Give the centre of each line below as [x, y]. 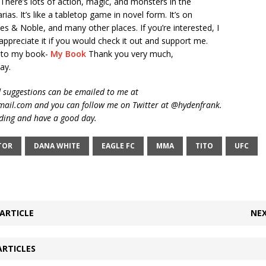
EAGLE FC [118, 145]
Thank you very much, [129, 53]
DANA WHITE [57, 145]
